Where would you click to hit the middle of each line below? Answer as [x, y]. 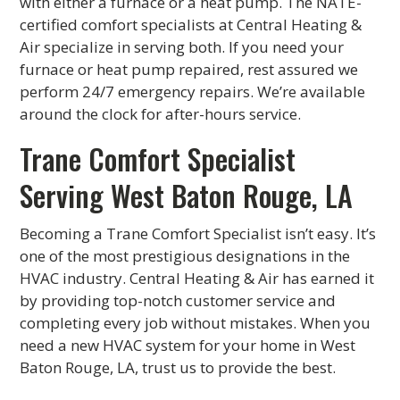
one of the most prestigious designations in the [185, 256]
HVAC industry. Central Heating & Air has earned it [197, 278]
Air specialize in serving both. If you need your [182, 47]
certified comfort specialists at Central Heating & [191, 25]
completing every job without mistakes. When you [196, 323]
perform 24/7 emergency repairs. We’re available [193, 92]
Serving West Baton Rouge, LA [187, 195]
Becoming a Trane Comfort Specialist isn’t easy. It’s [198, 233]
